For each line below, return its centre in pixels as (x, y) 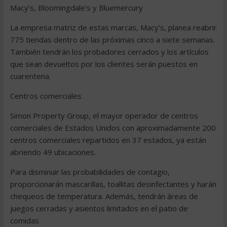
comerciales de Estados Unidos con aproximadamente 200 (113, 128)
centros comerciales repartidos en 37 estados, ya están (108, 140)
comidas (24, 220)
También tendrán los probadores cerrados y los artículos (109, 52)
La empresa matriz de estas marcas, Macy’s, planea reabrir (113, 27)
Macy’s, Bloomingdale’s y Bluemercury (76, 8)
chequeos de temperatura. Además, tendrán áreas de (104, 196)
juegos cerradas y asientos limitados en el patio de (99, 208)
